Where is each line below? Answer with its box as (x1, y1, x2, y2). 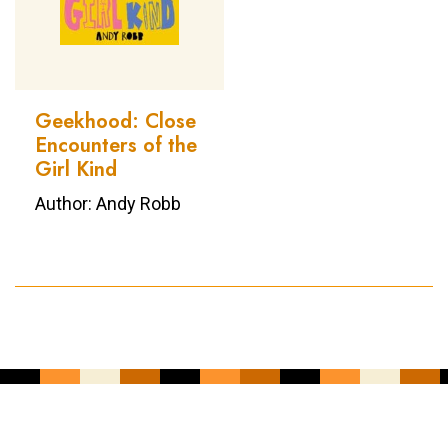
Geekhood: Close (35, 107, 196, 137)
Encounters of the (35, 131, 197, 161)
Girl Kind (35, 155, 117, 185)
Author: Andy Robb (35, 193, 181, 215)
